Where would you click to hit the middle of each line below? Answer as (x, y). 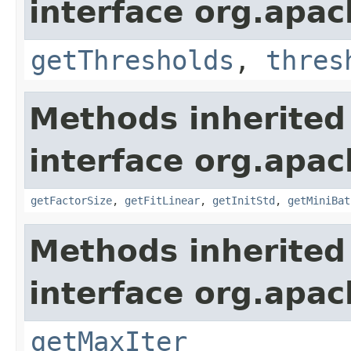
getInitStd (244, 200)
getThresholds (132, 60)
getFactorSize (71, 200)
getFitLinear (162, 200)
